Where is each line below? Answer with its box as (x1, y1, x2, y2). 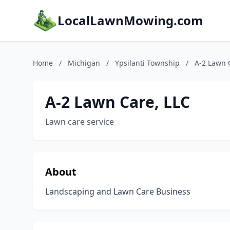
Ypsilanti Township (115, 58, 180, 68)
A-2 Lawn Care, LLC (45, 91, 190, 112)
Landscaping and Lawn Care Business (45, 186, 190, 197)
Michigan (68, 58, 100, 68)
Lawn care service (45, 116, 114, 127)
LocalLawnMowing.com (57, 12, 203, 29)
